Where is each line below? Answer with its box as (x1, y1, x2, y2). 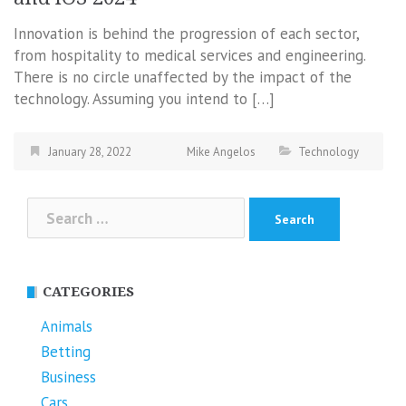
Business (41, 367, 96, 388)
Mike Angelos (187, 143, 256, 159)
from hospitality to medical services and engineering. (14, 44, 365, 65)
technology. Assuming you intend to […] (14, 88, 275, 109)
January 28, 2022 (48, 143, 131, 159)
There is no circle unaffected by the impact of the (14, 66, 352, 87)
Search (26, 198, 72, 218)
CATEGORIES (43, 284, 134, 301)
